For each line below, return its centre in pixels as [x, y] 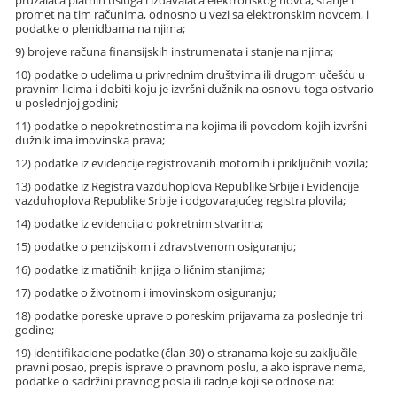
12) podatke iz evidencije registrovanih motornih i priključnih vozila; [192, 163]
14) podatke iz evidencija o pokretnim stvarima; [140, 224]
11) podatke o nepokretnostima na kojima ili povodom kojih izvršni [191, 126]
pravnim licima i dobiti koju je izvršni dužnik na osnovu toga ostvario [195, 89]
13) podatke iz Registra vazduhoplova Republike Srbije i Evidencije [187, 187]
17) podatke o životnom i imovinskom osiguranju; [146, 293]
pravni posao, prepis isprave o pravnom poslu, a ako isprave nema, [191, 367]
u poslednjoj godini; [67, 103]
